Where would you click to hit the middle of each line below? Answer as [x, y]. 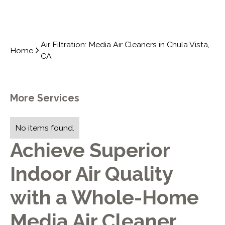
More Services [44, 98]
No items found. [44, 128]
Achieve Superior [90, 150]
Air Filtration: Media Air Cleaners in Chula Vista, [125, 45]
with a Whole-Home [104, 197]
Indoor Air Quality [91, 174]
